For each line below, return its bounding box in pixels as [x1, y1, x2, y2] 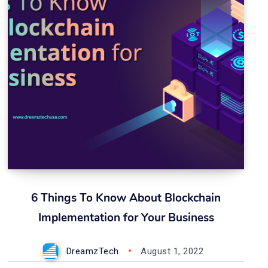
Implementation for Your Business [38, 210, 214, 226]
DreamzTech [66, 246, 119, 257]
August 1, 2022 [141, 246, 204, 257]
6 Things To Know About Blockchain [31, 190, 221, 206]
